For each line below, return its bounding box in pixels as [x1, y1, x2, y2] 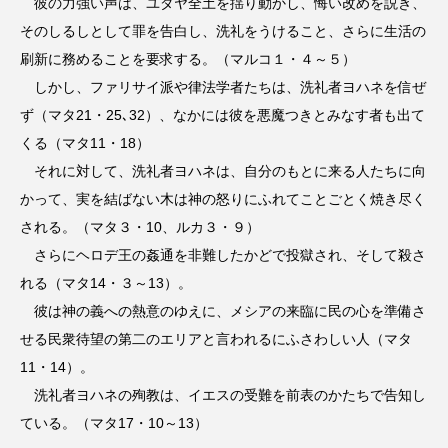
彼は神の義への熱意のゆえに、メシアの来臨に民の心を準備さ [20, 303, 426, 320]
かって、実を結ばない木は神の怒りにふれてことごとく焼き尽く [20, 191, 426, 208]
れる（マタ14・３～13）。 [20, 275, 192, 292]
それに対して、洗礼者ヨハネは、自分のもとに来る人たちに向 [20, 163, 426, 180]
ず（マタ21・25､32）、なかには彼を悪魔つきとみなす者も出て [20, 107, 425, 124]
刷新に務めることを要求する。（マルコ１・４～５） [20, 51, 356, 68]
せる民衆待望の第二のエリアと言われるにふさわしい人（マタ [20, 331, 412, 348]
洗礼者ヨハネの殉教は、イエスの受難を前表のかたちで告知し [20, 387, 426, 404]
